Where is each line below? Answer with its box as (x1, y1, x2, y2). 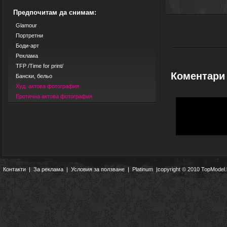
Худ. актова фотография (16, 83, 79, 89)
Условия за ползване (71, 166, 125, 172)
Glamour (16, 22, 37, 28)
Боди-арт (16, 43, 39, 49)
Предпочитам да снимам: (13, 9, 96, 16)
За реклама (33, 166, 63, 172)
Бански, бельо (16, 73, 52, 79)
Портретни (16, 32, 43, 39)
